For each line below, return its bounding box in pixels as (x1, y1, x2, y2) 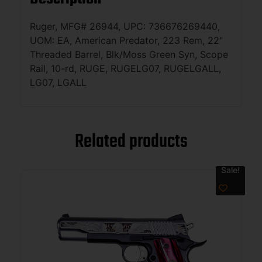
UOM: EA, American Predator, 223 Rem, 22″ (30, 34, 223, 46)
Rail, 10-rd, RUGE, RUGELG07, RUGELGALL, (30, 62, 221, 74)
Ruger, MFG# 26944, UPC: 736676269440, (30, 20, 220, 32)
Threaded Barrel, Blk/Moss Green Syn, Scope (30, 48, 228, 60)
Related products (74, 127, 188, 157)
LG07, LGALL (30, 76, 87, 88)
